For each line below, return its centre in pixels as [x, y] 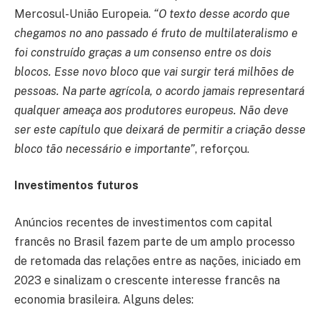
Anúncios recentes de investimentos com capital [143, 222]
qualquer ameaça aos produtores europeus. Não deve [151, 110]
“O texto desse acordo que [222, 14]
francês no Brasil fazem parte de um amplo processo [155, 241]
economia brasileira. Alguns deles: [104, 299]
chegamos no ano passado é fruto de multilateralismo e [156, 33]
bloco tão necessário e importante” [105, 149]
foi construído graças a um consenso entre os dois [143, 52]
